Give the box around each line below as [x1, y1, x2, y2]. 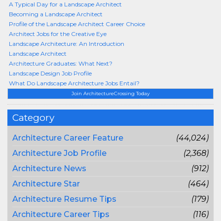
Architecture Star [12, 179, 80, 188]
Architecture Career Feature [12, 133, 123, 143]
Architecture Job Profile [12, 148, 107, 158]
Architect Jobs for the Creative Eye [9, 30, 107, 37]
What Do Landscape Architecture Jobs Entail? [9, 79, 140, 87]
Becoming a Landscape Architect [9, 10, 103, 18]
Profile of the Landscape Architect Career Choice [9, 20, 145, 28]
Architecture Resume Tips [12, 194, 116, 204]
